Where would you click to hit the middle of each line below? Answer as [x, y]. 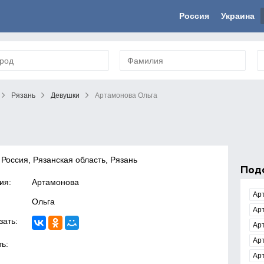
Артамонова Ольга [126, 95]
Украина [238, 16]
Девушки [65, 95]
